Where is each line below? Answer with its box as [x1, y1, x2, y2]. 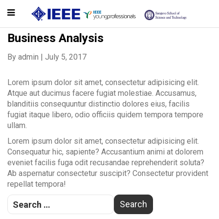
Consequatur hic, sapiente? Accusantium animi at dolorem [7, 147, 203, 156]
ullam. [7, 121, 27, 130]
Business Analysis [7, 31, 104, 45]
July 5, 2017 [45, 52, 87, 62]
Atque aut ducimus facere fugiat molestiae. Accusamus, [7, 88, 197, 98]
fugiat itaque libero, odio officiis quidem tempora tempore [7, 110, 203, 119]
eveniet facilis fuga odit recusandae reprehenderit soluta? [7, 158, 204, 167]
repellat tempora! [7, 179, 66, 189]
